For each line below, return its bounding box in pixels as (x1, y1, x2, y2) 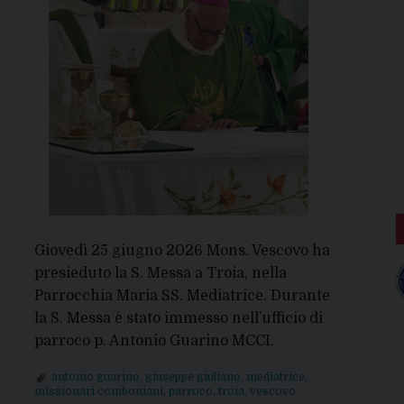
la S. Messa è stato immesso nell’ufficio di (33, 310, 323, 327)
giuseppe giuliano (144, 370, 241, 383)
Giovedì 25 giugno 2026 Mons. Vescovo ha (33, 243, 330, 260)
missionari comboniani (33, 384, 163, 398)
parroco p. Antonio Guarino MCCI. (33, 333, 274, 350)
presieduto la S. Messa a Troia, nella (33, 265, 287, 282)
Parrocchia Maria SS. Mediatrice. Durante (33, 288, 330, 305)
